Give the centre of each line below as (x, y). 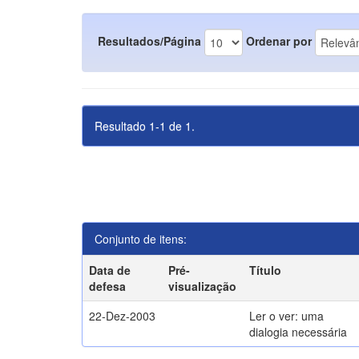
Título (266, 270)
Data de (110, 270)
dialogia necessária (298, 332)
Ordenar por (279, 40)
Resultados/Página (149, 40)
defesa (108, 286)
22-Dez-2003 (123, 316)
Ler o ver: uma (287, 316)
